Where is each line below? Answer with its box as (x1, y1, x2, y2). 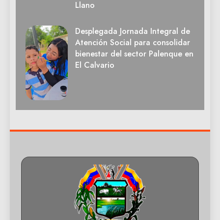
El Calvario (75, 59, 114, 71)
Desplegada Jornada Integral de (75, 26, 190, 37)
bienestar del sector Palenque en (75, 48, 193, 60)
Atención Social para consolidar (75, 37, 190, 49)
